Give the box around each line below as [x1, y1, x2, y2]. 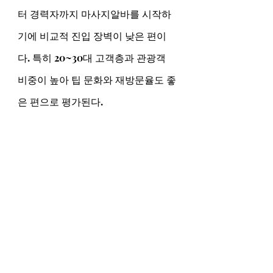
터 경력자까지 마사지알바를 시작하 [18, 7, 171, 20]
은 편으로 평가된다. [18, 95, 103, 108]
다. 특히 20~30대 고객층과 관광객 [18, 51, 168, 64]
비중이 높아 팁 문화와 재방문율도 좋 [18, 73, 176, 86]
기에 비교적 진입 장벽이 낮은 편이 [18, 29, 166, 42]
